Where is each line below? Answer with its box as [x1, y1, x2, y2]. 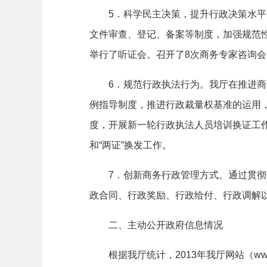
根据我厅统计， [108, 250, 175, 260]
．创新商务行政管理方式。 [114, 170, 228, 180]
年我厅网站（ [197, 250, 254, 260]
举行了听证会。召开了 [89, 49, 185, 60]
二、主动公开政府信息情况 [108, 220, 223, 230]
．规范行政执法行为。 [114, 79, 209, 89]
